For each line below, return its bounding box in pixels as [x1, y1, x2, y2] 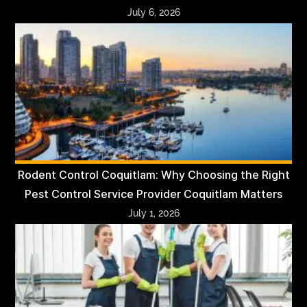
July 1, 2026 [127, 207, 180, 219]
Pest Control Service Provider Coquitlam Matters [25, 187, 282, 201]
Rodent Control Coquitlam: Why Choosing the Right [17, 168, 290, 182]
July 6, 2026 [127, 6, 180, 18]
